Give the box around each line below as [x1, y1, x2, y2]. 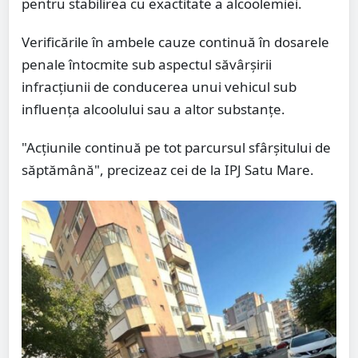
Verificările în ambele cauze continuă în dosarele [22, 33, 329, 52]
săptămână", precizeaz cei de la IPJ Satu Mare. [22, 161, 314, 180]
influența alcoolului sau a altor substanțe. [22, 100, 285, 119]
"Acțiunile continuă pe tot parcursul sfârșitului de [22, 138, 331, 157]
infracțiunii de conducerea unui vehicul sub [22, 78, 296, 97]
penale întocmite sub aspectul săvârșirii [22, 55, 272, 74]
